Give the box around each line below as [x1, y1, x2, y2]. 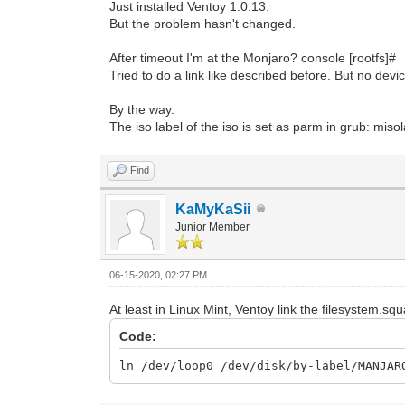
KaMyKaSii [175, 201, 251, 217]
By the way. [109, 101, 175, 117]
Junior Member [175, 220, 250, 233]
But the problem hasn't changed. [109, 15, 297, 31]
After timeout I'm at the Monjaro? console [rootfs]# [109, 50, 397, 65]
